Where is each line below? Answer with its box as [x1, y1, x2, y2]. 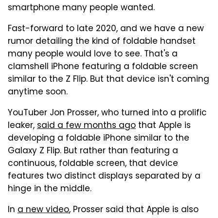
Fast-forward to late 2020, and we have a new [8, 22, 204, 36]
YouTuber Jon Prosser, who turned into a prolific [8, 107, 207, 121]
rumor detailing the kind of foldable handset [8, 35, 196, 49]
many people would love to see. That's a [8, 48, 178, 62]
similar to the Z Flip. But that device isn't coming [8, 73, 209, 87]
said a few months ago [37, 119, 136, 133]
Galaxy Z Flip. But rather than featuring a [8, 145, 178, 159]
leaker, [8, 119, 37, 133]
